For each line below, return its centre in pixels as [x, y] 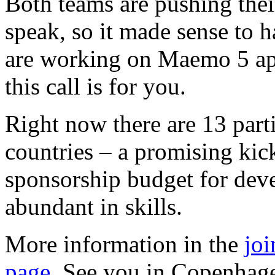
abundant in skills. [94, 207]
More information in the [125, 244]
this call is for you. [95, 86]
